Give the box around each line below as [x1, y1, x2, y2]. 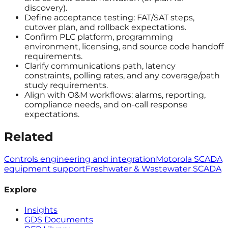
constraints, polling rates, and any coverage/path [24, 71, 220, 81]
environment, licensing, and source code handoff [24, 42, 223, 52]
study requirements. [24, 80, 108, 91]
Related [4, 129, 53, 145]
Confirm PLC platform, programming [24, 32, 173, 42]
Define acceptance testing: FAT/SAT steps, [24, 13, 194, 23]
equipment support [4, 164, 85, 174]
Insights [24, 205, 58, 215]
